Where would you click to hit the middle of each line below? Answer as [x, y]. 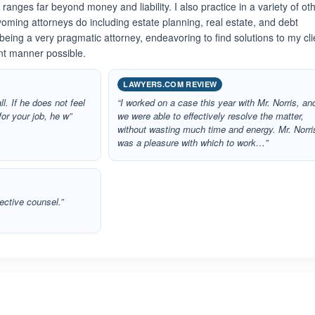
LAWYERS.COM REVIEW [170, 84]
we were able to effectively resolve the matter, [211, 116]
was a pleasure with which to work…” [193, 142]
